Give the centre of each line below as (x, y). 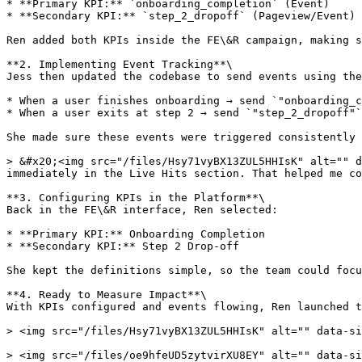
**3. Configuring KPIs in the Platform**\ (136, 198)
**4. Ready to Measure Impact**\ (107, 295)
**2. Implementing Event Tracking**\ (120, 64)
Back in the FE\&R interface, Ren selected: (142, 210)
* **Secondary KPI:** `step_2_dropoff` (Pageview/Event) (181, 16)
